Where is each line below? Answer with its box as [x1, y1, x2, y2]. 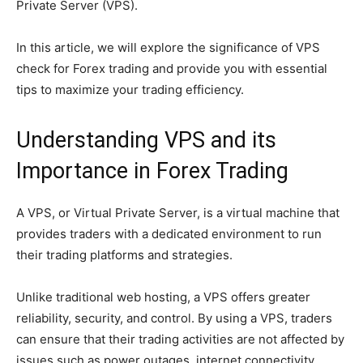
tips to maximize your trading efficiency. [16, 82, 244, 98]
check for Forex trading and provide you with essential [16, 61, 327, 77]
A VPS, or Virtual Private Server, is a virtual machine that [16, 205, 340, 221]
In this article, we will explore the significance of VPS [16, 40, 320, 56]
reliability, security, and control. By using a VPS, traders [16, 310, 332, 327]
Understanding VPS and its [16, 127, 276, 154]
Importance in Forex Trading [16, 158, 288, 185]
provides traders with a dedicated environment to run [16, 226, 322, 242]
